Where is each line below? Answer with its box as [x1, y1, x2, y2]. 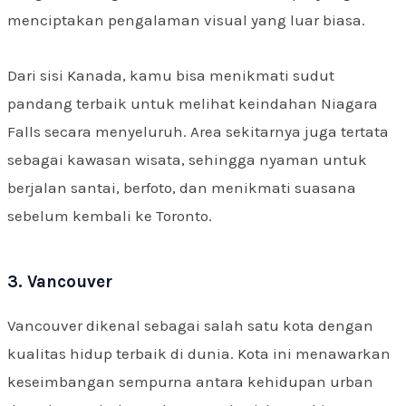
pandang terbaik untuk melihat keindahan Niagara [7, 93, 378, 112]
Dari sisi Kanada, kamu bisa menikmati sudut [7, 65, 334, 84]
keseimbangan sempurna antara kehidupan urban [7, 372, 373, 391]
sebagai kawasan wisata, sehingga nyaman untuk [7, 150, 367, 169]
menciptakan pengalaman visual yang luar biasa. [7, 11, 365, 30]
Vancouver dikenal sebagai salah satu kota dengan [7, 315, 373, 334]
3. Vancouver [7, 271, 112, 292]
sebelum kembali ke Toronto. [7, 206, 212, 225]
